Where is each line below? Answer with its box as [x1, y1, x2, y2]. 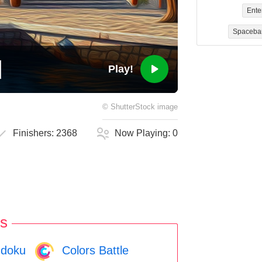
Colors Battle [58, 243, 129, 257]
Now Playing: [115, 128, 173, 139]
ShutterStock [111, 103, 155, 112]
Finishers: [13, 128, 57, 139]
